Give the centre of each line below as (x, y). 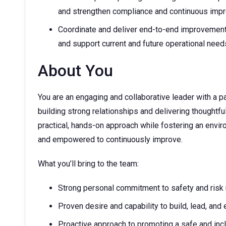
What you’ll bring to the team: (88, 164)
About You (75, 71)
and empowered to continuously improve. (110, 139)
